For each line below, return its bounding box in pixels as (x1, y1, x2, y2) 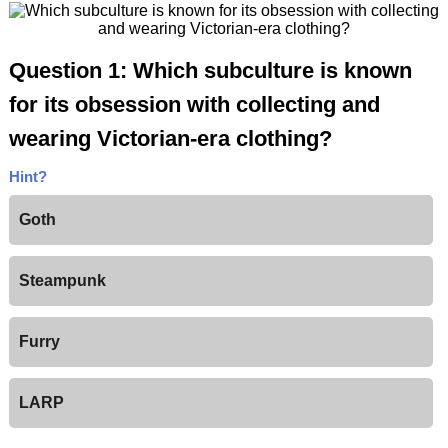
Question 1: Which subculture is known (8, 58, 412, 84)
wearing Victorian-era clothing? (8, 126, 332, 152)
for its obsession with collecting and (8, 92, 380, 118)
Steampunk (18, 272, 106, 290)
